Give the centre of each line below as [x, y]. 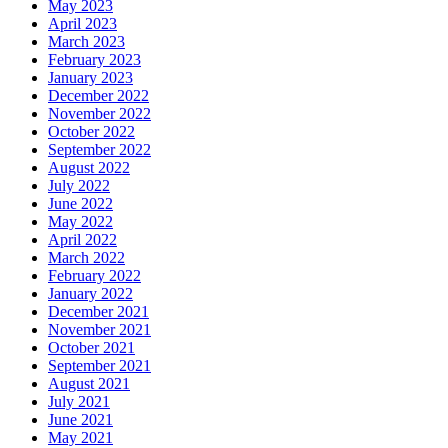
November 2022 [99, 113]
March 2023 [86, 41]
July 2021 [79, 401]
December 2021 [98, 311]
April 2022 [82, 239]
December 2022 [98, 95]
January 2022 [90, 293]
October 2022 [91, 131]
